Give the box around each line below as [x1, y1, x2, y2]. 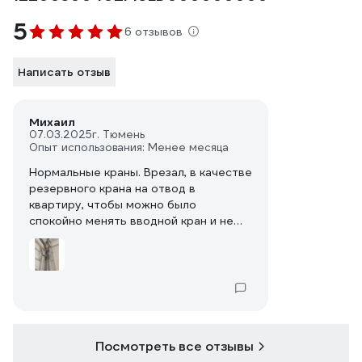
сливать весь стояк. [29, 229, 142, 244]
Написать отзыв [18, 65, 111, 79]
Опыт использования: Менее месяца [29, 141, 229, 154]
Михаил [29, 115, 75, 129]
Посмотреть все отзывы [95, 338, 254, 355]
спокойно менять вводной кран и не [29, 213, 234, 228]
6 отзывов [124, 24, 183, 39]
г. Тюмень [92, 128, 145, 141]
